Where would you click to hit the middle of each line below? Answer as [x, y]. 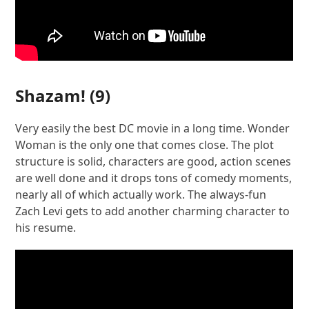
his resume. [46, 227]
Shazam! [51, 95]
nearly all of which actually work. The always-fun [141, 194]
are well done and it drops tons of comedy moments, [154, 178]
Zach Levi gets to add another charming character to [153, 211]
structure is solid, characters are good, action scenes [153, 161]
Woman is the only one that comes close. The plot [145, 144]
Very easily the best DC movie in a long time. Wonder [153, 128]
